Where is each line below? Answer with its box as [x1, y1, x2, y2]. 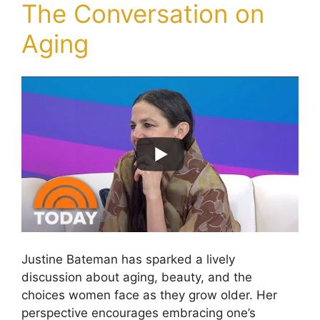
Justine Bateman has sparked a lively [21, 251, 235, 266]
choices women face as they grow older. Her [21, 287, 277, 302]
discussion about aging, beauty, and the [21, 269, 252, 284]
